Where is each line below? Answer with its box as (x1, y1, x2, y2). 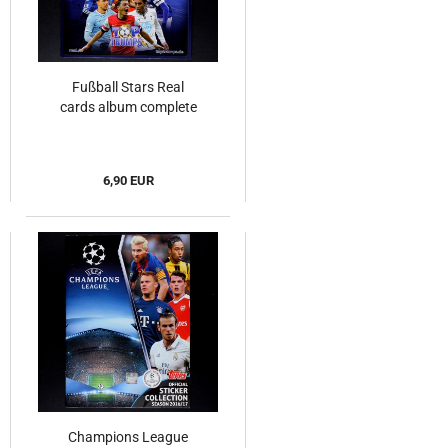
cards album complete (59, 99, 197, 116)
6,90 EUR (102, 173, 154, 189)
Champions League (68, 429, 188, 446)
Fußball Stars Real (72, 79, 184, 96)
